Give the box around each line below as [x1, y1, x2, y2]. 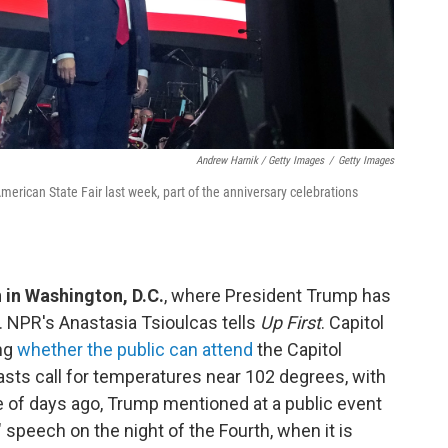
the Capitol [253, 338, 342, 360]
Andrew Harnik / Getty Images [196, 153, 324, 167]
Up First [260, 311, 321, 333]
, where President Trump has [164, 284, 391, 306]
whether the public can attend [17, 338, 253, 360]
